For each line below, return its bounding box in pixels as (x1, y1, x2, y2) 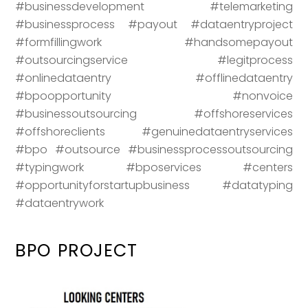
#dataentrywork (15, 195, 104, 211)
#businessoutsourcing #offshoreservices (15, 105, 293, 122)
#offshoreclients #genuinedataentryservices (15, 123, 293, 140)
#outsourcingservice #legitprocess (15, 52, 293, 68)
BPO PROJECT (15, 238, 138, 263)
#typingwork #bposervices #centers (15, 159, 293, 175)
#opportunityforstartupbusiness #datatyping (15, 177, 293, 193)
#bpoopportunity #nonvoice (15, 87, 293, 104)
